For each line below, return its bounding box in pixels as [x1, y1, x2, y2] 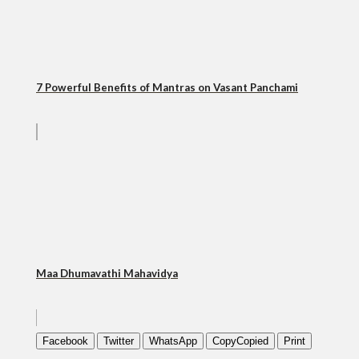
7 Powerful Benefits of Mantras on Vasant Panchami [36, 81, 298, 94]
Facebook [42, 335, 88, 347]
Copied [236, 335, 268, 347]
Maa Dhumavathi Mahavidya [36, 267, 178, 280]
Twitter [103, 335, 134, 347]
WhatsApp [149, 335, 197, 347]
